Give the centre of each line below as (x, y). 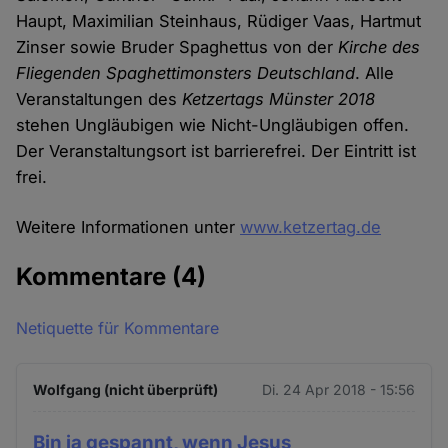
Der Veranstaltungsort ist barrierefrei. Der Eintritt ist (216, 151)
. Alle (375, 73)
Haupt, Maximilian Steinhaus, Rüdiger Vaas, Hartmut (219, 21)
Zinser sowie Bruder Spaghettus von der (177, 47)
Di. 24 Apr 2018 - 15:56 (338, 390)
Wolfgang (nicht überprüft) (126, 390)
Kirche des (379, 47)
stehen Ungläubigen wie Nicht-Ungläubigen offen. (213, 125)
